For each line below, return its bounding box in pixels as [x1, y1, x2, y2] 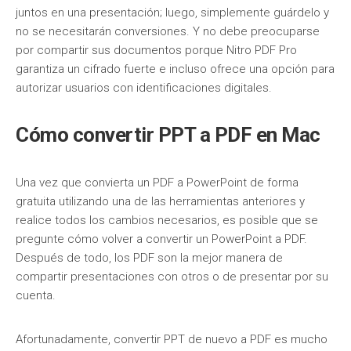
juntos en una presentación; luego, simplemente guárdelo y [16, 5, 329, 20]
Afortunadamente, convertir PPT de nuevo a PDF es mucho [16, 332, 327, 346]
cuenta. [16, 288, 56, 302]
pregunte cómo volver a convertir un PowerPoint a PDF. [16, 232, 307, 246]
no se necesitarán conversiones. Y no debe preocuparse [16, 24, 320, 38]
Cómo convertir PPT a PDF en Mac [16, 123, 320, 147]
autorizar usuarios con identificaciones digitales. [16, 81, 272, 95]
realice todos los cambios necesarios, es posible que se [16, 213, 318, 227]
